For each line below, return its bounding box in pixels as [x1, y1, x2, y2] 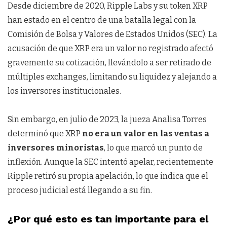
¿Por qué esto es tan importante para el [8, 213, 208, 225]
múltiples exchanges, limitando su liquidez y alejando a [8, 72, 217, 82]
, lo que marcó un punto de [104, 143, 203, 153]
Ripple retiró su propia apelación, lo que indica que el [8, 171, 208, 181]
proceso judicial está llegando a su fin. [8, 185, 152, 196]
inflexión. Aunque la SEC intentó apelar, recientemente [8, 157, 213, 167]
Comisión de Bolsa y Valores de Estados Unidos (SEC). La [8, 29, 217, 40]
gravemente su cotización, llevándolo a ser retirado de [8, 58, 211, 68]
